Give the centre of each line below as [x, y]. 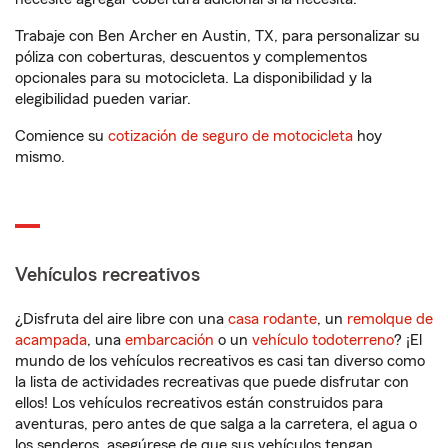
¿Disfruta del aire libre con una [121, 319]
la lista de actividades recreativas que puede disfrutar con [212, 382]
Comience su [61, 136]
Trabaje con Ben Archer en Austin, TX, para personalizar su [217, 36]
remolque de [390, 319]
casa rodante [272, 319]
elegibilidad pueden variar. [103, 99]
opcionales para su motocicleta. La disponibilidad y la [193, 78]
